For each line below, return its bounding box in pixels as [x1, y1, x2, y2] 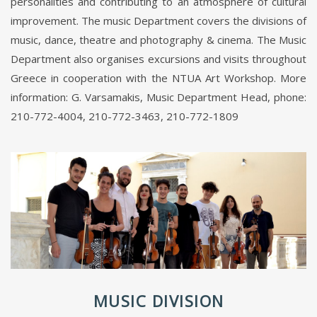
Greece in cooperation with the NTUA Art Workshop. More [11, 71, 306, 86]
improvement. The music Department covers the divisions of [11, 13, 306, 28]
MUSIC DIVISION [93, 289, 224, 311]
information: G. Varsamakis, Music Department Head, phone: [11, 90, 306, 105]
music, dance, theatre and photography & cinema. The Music [11, 33, 306, 47]
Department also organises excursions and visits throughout [11, 52, 306, 67]
